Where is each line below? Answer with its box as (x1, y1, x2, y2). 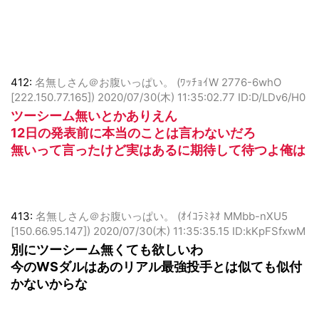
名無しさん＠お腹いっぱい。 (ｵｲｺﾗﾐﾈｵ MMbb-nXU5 (36, 220, 288, 234)
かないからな (11, 287, 88, 303)
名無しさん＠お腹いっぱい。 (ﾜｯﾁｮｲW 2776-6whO (35, 86, 281, 100)
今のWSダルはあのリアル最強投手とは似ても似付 (11, 270, 302, 286)
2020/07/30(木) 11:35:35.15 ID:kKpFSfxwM (93, 235, 305, 249)
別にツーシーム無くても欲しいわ (11, 253, 203, 268)
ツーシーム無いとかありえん (11, 119, 177, 135)
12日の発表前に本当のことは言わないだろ (11, 136, 256, 152)
